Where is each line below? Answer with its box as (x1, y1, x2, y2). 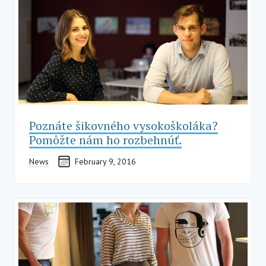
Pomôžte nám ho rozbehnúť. (29, 131, 182, 148)
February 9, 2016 (75, 156, 136, 167)
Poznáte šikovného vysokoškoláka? (29, 117, 218, 134)
